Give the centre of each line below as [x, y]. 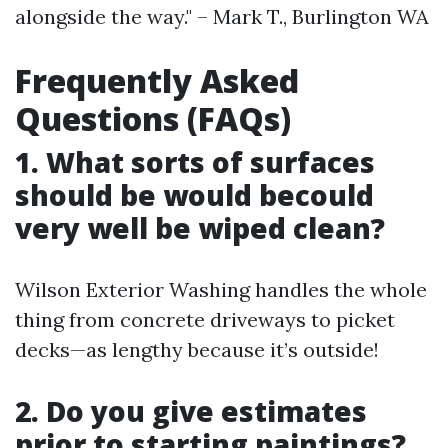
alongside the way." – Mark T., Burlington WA [222, 16]
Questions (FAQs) [153, 118]
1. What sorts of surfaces [195, 162]
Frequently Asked [157, 80]
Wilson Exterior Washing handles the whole [221, 289]
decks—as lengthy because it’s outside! [197, 349]
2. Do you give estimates [191, 411]
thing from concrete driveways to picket [205, 319]
